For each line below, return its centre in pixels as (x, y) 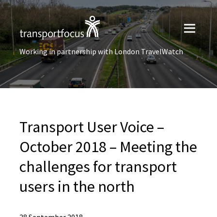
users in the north (77, 186)
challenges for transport (98, 167)
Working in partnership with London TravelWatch (101, 51)
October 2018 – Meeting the (108, 147)
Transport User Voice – (92, 127)
